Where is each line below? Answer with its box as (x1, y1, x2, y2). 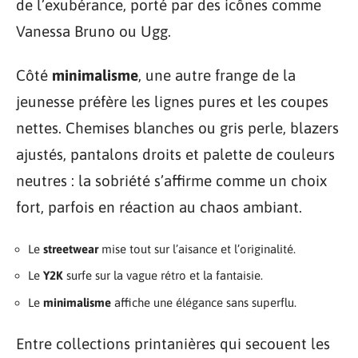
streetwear (43, 241, 98, 256)
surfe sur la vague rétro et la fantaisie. (63, 268, 263, 282)
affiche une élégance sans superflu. (111, 295, 296, 309)
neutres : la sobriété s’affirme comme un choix (16, 172, 327, 189)
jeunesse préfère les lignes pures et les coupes (16, 93, 328, 110)
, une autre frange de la (138, 66, 296, 84)
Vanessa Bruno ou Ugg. (16, 22, 171, 40)
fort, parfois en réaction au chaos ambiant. (16, 198, 302, 216)
